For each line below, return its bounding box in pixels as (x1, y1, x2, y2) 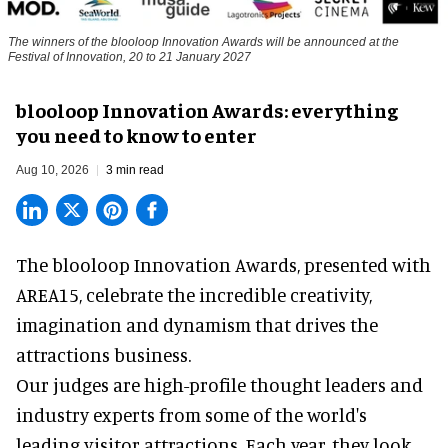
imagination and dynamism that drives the (16, 312, 378, 336)
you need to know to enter (16, 121, 257, 147)
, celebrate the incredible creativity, (79, 282, 372, 306)
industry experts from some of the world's (16, 402, 367, 426)
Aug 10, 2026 (16, 162, 89, 177)
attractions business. (16, 342, 191, 366)
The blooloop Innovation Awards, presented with (16, 252, 431, 276)
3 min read (106, 162, 164, 177)
